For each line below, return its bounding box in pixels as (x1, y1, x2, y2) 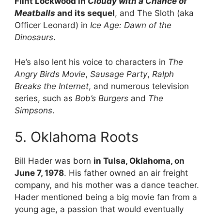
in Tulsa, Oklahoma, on (93, 156, 185, 166)
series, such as (15, 93, 75, 103)
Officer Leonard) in (15, 20, 90, 31)
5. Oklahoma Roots (15, 128, 139, 146)
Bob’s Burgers (75, 93, 128, 103)
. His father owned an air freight (64, 168, 188, 178)
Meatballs (15, 8, 55, 18)
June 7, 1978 (15, 168, 64, 178)
